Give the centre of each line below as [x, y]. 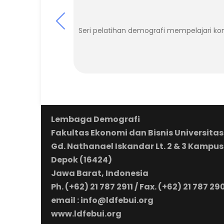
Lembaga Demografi [95, 119]
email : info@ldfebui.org [102, 200]
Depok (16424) [81, 159]
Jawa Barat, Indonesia [100, 173]
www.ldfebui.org [86, 213]
